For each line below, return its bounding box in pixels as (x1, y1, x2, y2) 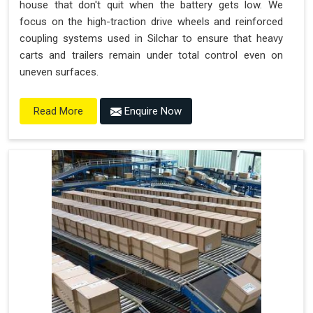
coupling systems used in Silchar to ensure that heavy (20, 32, 283, 45)
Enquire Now (122, 105, 182, 117)
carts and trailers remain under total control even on (20, 49, 283, 61)
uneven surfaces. (20, 66, 99, 78)
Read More (34, 105, 83, 118)
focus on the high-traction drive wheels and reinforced (20, 15, 283, 28)
